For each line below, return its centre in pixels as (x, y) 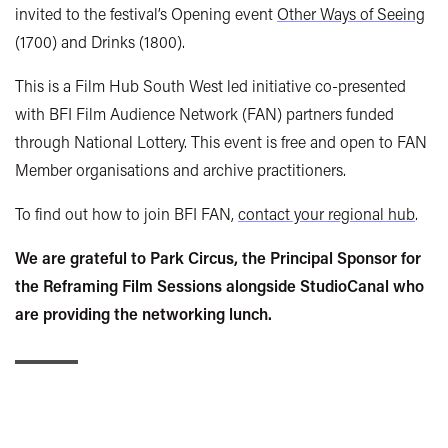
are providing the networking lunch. (143, 314)
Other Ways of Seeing (351, 14)
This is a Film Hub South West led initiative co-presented (210, 86)
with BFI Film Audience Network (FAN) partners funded (204, 114)
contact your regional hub (326, 214)
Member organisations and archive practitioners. (180, 170)
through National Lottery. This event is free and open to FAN (221, 142)
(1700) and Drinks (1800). (100, 42)
